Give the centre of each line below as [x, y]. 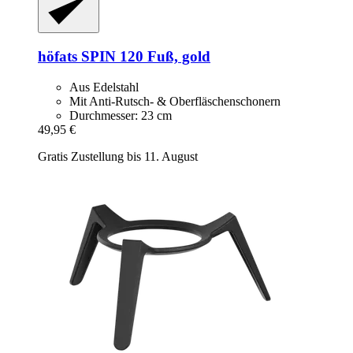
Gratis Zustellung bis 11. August [118, 156]
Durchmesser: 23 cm [121, 115]
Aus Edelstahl [104, 87]
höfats [58, 57]
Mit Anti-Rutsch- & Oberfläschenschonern [175, 101]
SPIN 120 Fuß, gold [144, 57]
